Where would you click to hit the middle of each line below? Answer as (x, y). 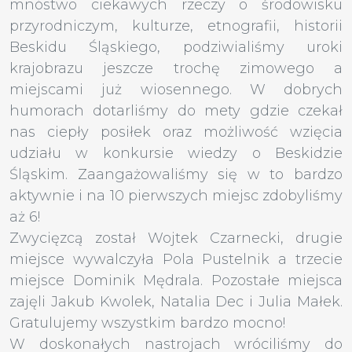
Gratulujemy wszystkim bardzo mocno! (147, 323)
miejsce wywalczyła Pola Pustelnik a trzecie (176, 260)
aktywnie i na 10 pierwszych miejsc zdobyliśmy (176, 196)
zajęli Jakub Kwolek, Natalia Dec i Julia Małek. (176, 302)
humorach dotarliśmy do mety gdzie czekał (176, 111)
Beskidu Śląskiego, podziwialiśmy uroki (176, 48)
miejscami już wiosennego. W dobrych (176, 90)
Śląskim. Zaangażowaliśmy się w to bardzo (176, 175)
